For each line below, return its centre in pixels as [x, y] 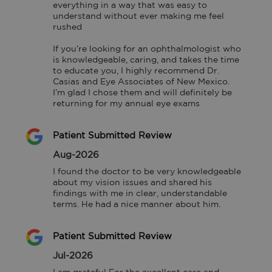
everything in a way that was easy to [130, 5]
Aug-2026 [76, 155]
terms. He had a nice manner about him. [137, 204]
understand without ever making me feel [139, 16]
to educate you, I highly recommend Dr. [136, 71]
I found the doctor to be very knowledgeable [147, 172]
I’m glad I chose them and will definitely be [143, 93]
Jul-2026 [73, 256]
